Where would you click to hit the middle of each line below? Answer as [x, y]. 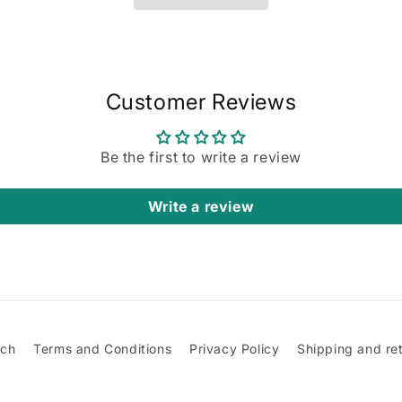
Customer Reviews [201, 102]
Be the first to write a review [201, 157]
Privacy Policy [234, 349]
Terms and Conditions [103, 349]
